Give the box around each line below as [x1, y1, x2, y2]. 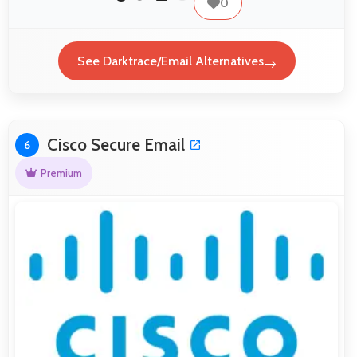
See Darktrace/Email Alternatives [76, 53, 264, 69]
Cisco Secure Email [47, 135, 185, 155]
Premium [40, 167, 82, 179]
